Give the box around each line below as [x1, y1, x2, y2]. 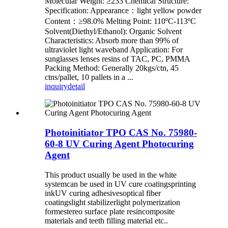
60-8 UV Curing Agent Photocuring [45, 138, 194, 149]
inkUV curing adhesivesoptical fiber [45, 188, 161, 197]
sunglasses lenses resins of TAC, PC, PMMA [45, 54, 190, 64]
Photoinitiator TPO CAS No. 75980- [45, 127, 197, 138]
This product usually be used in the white [45, 170, 177, 179]
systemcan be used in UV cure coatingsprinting [45, 179, 196, 188]
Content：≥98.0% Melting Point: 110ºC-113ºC [45, 17, 196, 26]
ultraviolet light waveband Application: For [45, 45, 183, 54]
